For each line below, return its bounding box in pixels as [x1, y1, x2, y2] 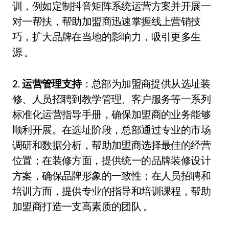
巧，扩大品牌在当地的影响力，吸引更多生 [12, 30, 201, 43]
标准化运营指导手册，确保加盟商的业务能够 [12, 108, 211, 121]
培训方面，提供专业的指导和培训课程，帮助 [12, 185, 211, 197]
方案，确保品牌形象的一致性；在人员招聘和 [12, 169, 211, 182]
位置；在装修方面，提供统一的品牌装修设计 [12, 154, 211, 167]
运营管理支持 [22, 77, 82, 90]
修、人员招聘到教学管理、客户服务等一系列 [12, 93, 211, 105]
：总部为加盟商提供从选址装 [81, 77, 211, 90]
